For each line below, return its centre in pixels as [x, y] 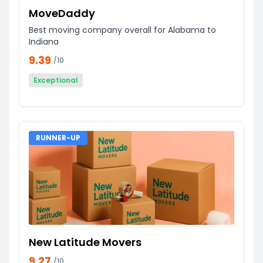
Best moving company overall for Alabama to [122, 30]
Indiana [44, 41]
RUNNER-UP [58, 137]
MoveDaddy [62, 13]
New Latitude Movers [85, 242]
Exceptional [56, 80]
